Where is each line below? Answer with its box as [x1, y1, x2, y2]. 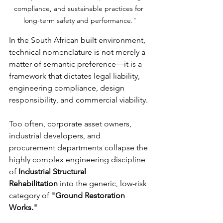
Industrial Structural [18, 166, 88, 176]
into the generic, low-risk [58, 178, 149, 188]
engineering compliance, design [9, 83, 126, 93]
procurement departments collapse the [9, 142, 150, 152]
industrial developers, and [9, 130, 103, 140]
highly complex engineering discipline [9, 154, 147, 164]
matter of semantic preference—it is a [9, 59, 144, 69]
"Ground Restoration [51, 190, 127, 200]
